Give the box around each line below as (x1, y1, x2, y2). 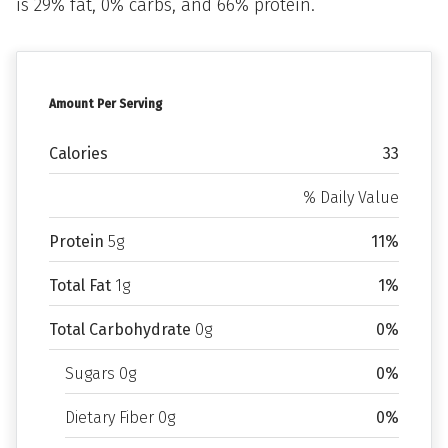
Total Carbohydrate (49, 320, 191, 339)
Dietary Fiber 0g (65, 408, 175, 427)
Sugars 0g (65, 364, 136, 383)
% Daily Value (303, 188, 399, 207)
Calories (49, 144, 108, 163)
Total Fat (49, 276, 111, 295)
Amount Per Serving (49, 97, 162, 111)
